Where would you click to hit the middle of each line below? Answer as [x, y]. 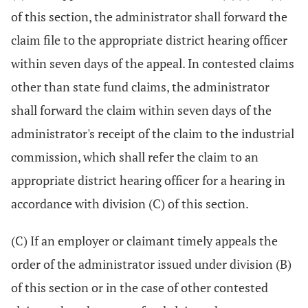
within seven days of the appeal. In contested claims [153, 63]
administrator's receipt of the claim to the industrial [153, 133]
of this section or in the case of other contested [140, 287]
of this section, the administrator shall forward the [149, 16]
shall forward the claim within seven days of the [141, 110]
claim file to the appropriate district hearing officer [149, 40]
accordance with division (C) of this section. [130, 203]
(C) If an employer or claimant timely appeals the [144, 241]
